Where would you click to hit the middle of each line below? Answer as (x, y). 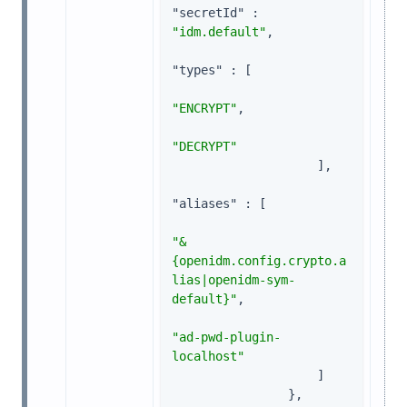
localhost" (208, 357)
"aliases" (204, 204)
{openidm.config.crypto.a (259, 261)
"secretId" (208, 13)
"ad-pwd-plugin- (226, 338)
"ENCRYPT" (204, 109)
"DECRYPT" (204, 147)
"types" (197, 70)
